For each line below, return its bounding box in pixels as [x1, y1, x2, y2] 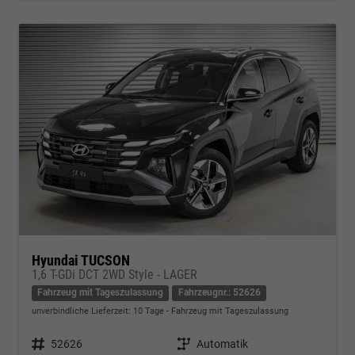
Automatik [197, 337, 248, 350]
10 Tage [133, 305, 164, 316]
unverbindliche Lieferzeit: [32, 305, 133, 316]
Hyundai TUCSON [32, 251, 130, 269]
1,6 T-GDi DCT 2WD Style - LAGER [32, 266, 197, 282]
